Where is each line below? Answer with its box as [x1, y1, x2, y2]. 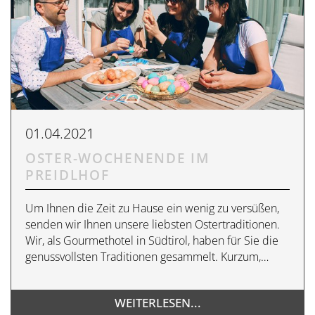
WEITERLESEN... [114, 295, 201, 311]
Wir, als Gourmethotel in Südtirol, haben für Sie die [25, 233, 278, 249]
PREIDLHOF [25, 166, 110, 185]
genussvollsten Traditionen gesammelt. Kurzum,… [25, 249, 269, 265]
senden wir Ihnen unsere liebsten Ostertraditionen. [25, 217, 280, 233]
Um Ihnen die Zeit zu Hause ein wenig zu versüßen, [25, 200, 279, 217]
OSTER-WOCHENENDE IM [25, 149, 210, 168]
